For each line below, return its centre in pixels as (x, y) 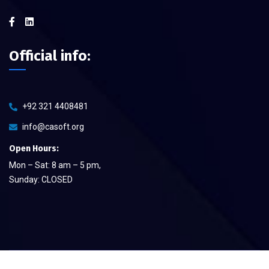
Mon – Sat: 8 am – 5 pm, (55, 165)
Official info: (50, 56)
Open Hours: (34, 148)
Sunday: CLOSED (41, 179)
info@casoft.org (53, 126)
